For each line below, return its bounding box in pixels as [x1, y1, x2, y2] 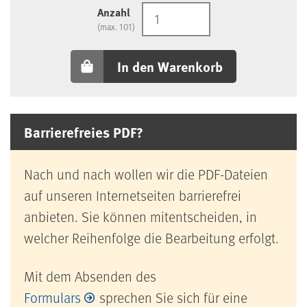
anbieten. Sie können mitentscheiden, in [24, 206, 257, 226]
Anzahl [97, 4, 130, 21]
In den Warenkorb [117, 56, 223, 76]
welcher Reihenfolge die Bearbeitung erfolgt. [24, 228, 279, 247]
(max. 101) [97, 21, 135, 34]
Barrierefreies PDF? [24, 121, 143, 142]
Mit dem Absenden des [24, 266, 156, 286]
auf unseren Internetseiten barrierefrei [24, 185, 241, 205]
